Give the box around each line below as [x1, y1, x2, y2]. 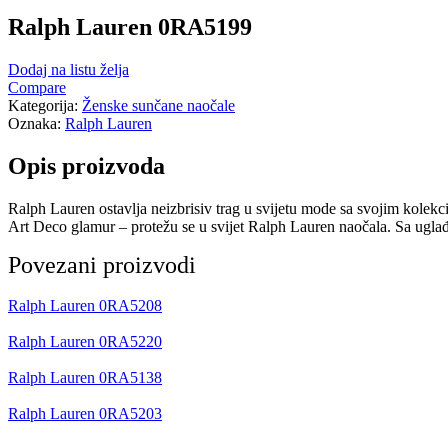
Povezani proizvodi [8, 251, 196, 278]
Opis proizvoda [8, 152, 165, 179]
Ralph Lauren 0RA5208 [8, 296, 162, 314]
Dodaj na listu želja [8, 61, 129, 78]
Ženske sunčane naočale [82, 97, 235, 114]
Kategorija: [8, 97, 82, 114]
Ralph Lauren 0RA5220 [8, 332, 162, 350]
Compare [8, 79, 66, 96]
